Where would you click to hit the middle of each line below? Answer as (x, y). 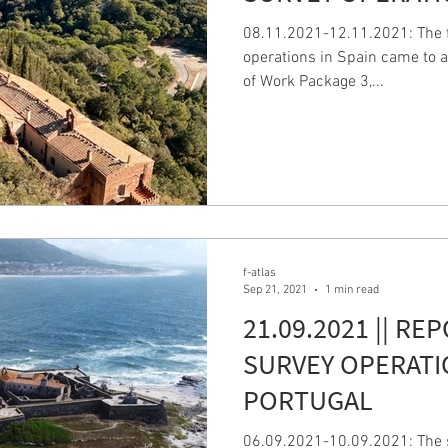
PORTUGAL (308, 400)
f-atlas (259, 273)
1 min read (352, 289)
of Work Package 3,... (313, 81)
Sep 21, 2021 (275, 289)
